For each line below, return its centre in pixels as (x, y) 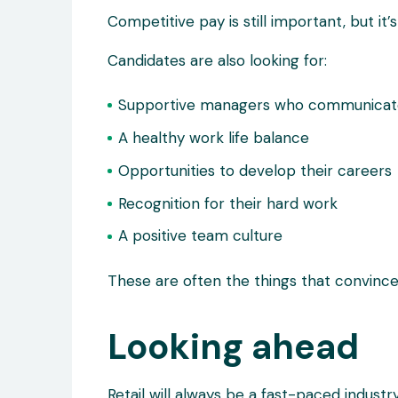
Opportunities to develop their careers (255, 170)
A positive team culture (201, 236)
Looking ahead (233, 347)
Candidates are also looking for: (217, 60)
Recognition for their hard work (228, 203)
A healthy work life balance (214, 137)
